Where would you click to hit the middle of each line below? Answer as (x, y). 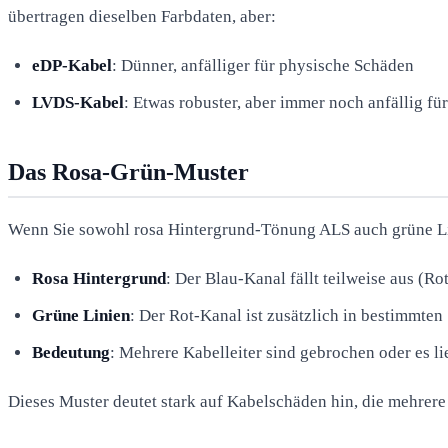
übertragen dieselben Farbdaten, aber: (142, 16)
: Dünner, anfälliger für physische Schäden (263, 65)
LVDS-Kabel (78, 102)
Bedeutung (71, 352)
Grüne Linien (81, 315)
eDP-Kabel (72, 65)
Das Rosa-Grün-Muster (128, 171)
